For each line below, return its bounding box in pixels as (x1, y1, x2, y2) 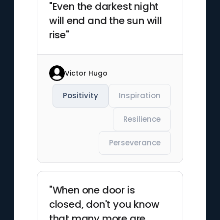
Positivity (63, 90, 99, 101)
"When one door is (49, 183, 135, 197)
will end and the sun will (49, 14, 162, 27)
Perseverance (109, 137, 161, 148)
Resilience (123, 114, 161, 124)
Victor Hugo (64, 68, 108, 78)
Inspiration (119, 90, 161, 101)
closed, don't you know (49, 197, 160, 211)
